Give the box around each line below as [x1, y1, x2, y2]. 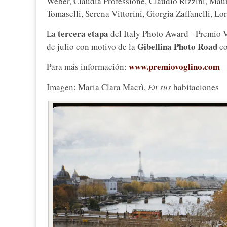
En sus [148, 81, 171, 93]
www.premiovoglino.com [129, 60, 220, 73]
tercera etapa [56, 27, 108, 41]
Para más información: [47, 61, 129, 73]
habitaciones [171, 81, 219, 93]
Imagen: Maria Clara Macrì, [47, 81, 148, 93]
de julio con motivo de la [47, 41, 137, 53]
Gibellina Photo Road [137, 40, 217, 53]
